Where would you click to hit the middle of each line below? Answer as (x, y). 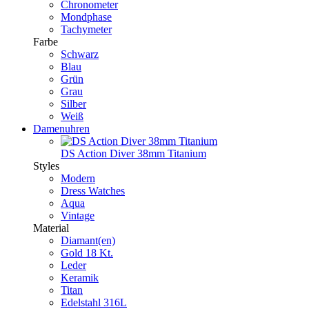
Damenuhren (61, 129)
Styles (46, 166)
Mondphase (86, 17)
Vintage (78, 216)
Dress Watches (93, 191)
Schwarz (80, 54)
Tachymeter (86, 30)
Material (51, 228)
